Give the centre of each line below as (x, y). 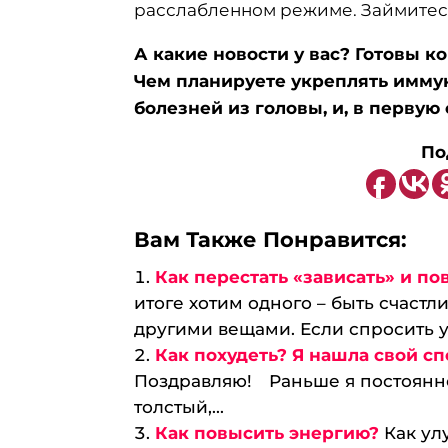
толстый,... (179, 407)
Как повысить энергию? (267, 433)
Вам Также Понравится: (271, 239)
